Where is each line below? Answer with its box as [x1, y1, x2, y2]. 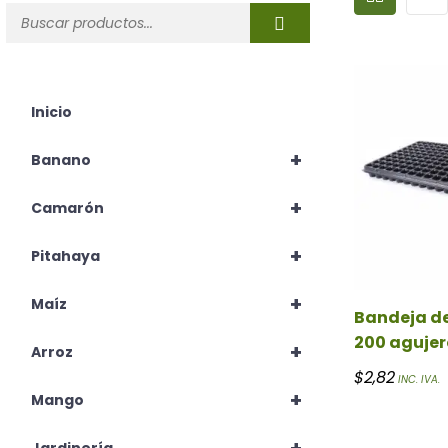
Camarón [31, 198, 104, 219]
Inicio [31, 102, 72, 123]
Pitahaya [31, 246, 100, 267]
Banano [31, 150, 91, 171]
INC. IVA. [397, 372, 440, 388]
